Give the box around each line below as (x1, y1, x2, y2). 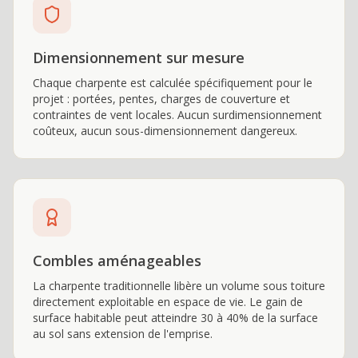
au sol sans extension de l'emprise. (33, 326, 213, 341)
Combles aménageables (33, 251, 201, 270)
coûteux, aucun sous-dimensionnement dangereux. (33, 123, 297, 138)
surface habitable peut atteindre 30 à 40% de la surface (33, 310, 318, 325)
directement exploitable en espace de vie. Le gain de (33, 294, 303, 309)
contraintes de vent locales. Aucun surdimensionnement (33, 107, 322, 122)
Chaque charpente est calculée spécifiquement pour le (33, 75, 312, 90)
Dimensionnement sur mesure (33, 48, 245, 67)
